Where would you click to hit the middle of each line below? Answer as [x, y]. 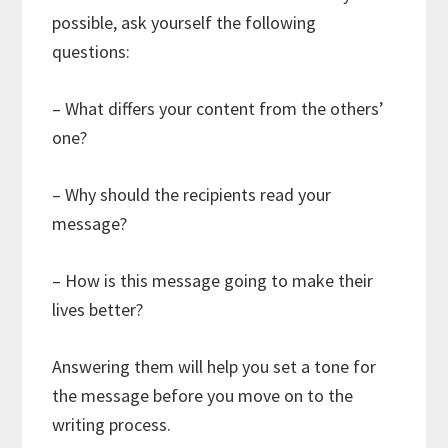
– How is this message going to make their [213, 280]
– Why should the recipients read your [192, 194]
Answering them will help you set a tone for [214, 366]
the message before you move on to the [203, 395]
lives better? [98, 309]
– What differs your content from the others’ [218, 108]
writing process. [112, 424]
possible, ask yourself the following [184, 22]
